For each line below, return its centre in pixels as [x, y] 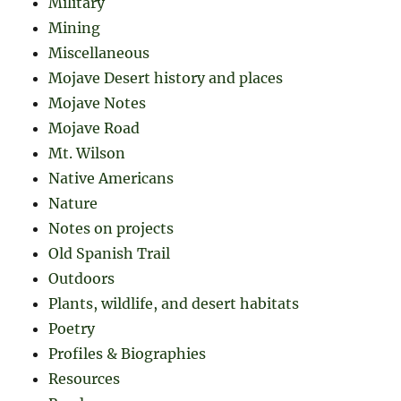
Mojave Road [94, 128]
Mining [75, 28]
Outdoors [82, 279]
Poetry [72, 329]
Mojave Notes [98, 103]
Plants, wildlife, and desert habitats [174, 304]
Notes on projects [111, 229]
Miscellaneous [99, 53]
